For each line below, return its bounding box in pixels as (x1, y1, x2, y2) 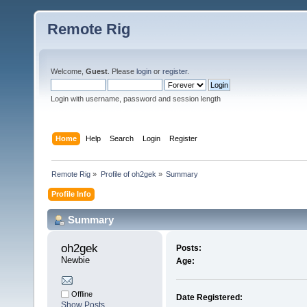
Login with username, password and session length (51, 95, 221, 103)
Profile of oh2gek (100, 169, 156, 178)
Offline (69, 290, 93, 299)
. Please (108, 67, 136, 75)
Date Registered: (175, 293, 243, 303)
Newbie (61, 255, 90, 266)
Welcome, (51, 67, 86, 75)
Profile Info (51, 189, 92, 198)
